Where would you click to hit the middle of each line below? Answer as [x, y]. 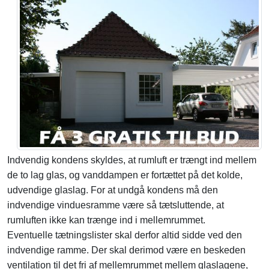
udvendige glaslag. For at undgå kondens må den [113, 190]
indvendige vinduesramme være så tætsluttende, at [116, 205]
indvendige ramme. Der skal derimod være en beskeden [126, 250]
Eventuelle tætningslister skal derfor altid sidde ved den [125, 235]
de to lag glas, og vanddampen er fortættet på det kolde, [125, 175]
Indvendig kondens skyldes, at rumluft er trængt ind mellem [132, 160]
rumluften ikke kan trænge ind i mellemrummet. [106, 220]
